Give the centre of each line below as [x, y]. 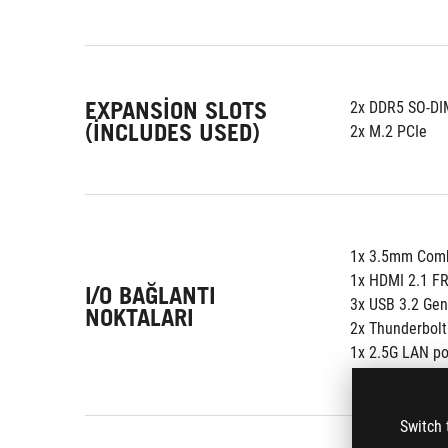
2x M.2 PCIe [388, 131]
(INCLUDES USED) [172, 132]
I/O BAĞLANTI [150, 295]
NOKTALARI [139, 317]
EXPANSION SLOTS [176, 110]
